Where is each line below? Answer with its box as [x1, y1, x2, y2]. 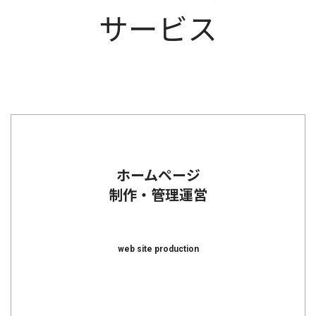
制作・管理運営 [109, 187, 207, 205]
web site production [117, 244, 199, 255]
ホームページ [116, 167, 200, 185]
